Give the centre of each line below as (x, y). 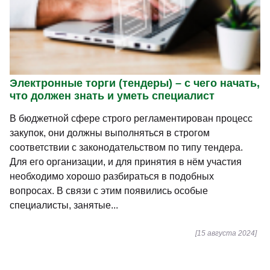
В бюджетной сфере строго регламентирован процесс (131, 118)
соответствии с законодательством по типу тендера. (126, 147)
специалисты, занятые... (64, 205)
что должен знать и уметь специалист (112, 96)
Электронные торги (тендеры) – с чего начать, (135, 83)
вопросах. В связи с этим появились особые (109, 190)
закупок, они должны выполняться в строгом (110, 133)
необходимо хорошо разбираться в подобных (112, 176)
